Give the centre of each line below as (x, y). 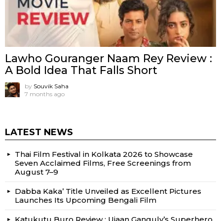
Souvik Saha (51, 86)
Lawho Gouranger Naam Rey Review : (109, 59)
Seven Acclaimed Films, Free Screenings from (103, 163)
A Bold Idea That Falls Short (81, 71)
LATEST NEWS (39, 132)
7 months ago (45, 94)
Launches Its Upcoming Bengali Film (86, 200)
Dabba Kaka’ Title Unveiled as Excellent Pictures (108, 191)
